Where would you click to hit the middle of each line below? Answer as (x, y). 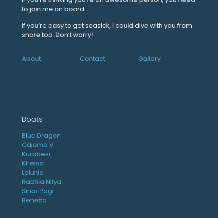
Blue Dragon (41, 135)
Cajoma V (38, 145)
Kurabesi (36, 154)
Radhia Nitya (42, 182)
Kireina (33, 163)
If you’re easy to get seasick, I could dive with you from (107, 25)
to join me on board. (54, 9)
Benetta (34, 200)
